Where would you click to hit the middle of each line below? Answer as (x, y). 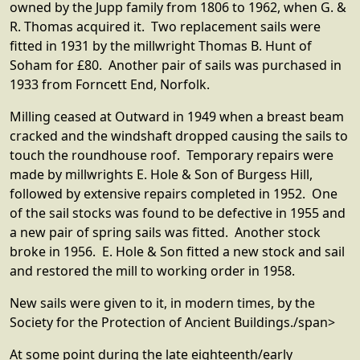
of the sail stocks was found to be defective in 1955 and (178, 213)
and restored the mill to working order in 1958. (152, 271)
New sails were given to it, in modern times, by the (162, 303)
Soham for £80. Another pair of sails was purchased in (176, 65)
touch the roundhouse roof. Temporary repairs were (172, 155)
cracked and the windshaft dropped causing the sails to (179, 136)
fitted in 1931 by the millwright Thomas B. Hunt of (161, 46)
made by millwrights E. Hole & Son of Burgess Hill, (161, 174)
